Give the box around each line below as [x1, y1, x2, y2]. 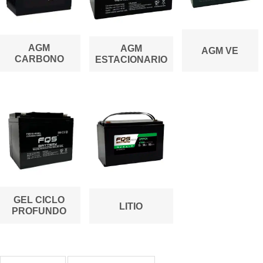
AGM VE [201, 45, 238, 56]
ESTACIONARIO [95, 55, 167, 65]
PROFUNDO [12, 205, 66, 216]
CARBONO [14, 53, 64, 64]
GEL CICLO [14, 194, 65, 205]
